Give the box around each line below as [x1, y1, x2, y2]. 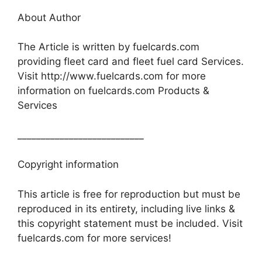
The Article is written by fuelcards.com [18, 41, 199, 53]
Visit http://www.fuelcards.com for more [18, 70, 206, 82]
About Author [18, 11, 81, 23]
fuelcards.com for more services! [18, 232, 171, 244]
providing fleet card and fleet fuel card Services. [18, 56, 244, 67]
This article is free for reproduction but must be [18, 188, 240, 200]
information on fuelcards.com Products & [18, 85, 209, 96]
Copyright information [18, 158, 119, 170]
